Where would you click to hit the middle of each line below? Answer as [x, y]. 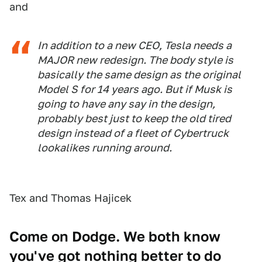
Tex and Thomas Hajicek [70, 198]
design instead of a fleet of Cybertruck [133, 133]
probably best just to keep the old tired [134, 118]
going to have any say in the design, [126, 104]
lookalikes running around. [105, 147]
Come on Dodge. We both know [115, 236]
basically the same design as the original [139, 74]
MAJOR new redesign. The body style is [135, 60]
